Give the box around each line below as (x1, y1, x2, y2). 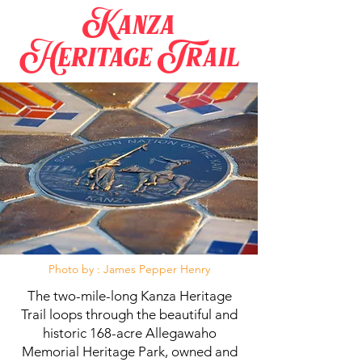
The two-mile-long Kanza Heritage (27, 287, 232, 304)
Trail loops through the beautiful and (21, 305, 238, 322)
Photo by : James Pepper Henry (48, 261, 210, 276)
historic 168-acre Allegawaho (42, 324, 217, 341)
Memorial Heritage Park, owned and (21, 343, 238, 360)
